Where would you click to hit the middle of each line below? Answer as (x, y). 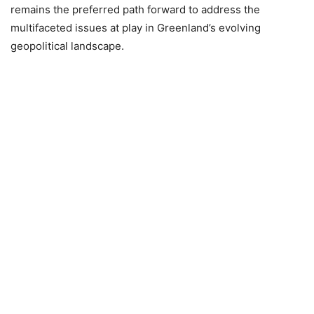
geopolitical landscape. (67, 46)
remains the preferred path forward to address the (135, 9)
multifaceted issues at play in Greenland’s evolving (136, 28)
